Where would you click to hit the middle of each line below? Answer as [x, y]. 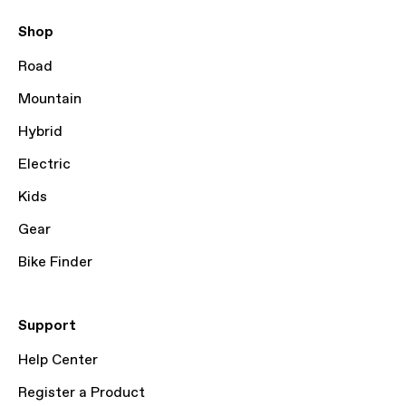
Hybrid [40, 132]
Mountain [50, 99]
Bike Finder [55, 262]
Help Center [58, 360]
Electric [44, 164]
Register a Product [82, 393]
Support [47, 326]
